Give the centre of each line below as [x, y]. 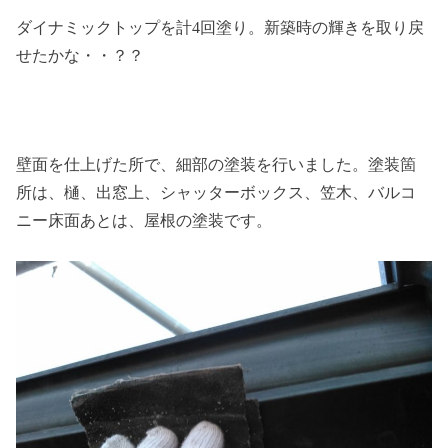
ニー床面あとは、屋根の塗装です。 [144, 220]
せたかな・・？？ [80, 56]
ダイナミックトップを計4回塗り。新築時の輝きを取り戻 [220, 28]
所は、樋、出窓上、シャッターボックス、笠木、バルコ [216, 192]
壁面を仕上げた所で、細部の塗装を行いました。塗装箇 [216, 164]
